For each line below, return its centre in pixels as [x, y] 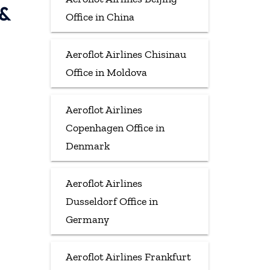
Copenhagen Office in [115, 127]
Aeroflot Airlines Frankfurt [128, 256]
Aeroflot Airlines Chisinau [126, 54]
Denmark [87, 146]
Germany [87, 219]
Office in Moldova [106, 72]
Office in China [100, 17]
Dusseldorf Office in [111, 201]
